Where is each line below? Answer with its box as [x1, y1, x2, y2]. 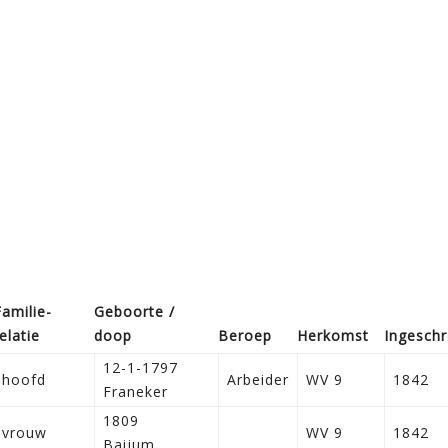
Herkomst [297, 325, 369, 345]
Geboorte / [94, 301, 175, 321]
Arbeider [227, 369, 289, 389]
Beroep [218, 325, 272, 345]
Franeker [103, 381, 168, 401]
